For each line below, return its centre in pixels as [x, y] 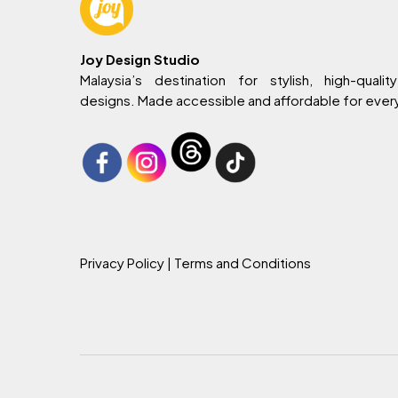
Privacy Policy [123, 262]
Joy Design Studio [140, 59]
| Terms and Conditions [238, 262]
